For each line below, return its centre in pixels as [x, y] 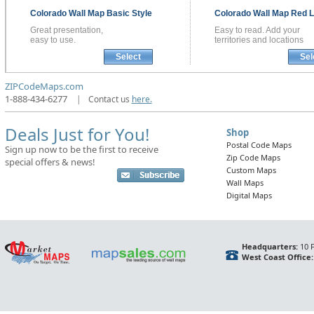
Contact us [110, 100]
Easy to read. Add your [257, 30]
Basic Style [129, 14]
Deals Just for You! [77, 135]
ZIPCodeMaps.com [44, 87]
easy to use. [53, 40]
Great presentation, [66, 30]
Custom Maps [251, 170]
